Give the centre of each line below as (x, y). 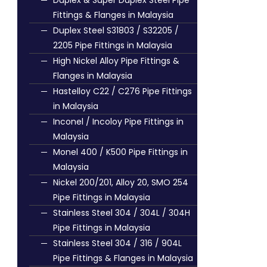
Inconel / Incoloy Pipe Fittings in (118, 122)
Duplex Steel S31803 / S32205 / (116, 30)
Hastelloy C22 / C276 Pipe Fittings (122, 91)
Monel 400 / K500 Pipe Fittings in (120, 152)
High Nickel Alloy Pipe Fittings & (116, 61)
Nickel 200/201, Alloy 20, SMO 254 (121, 182)
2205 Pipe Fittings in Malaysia (113, 45)
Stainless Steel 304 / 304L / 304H (122, 213)
